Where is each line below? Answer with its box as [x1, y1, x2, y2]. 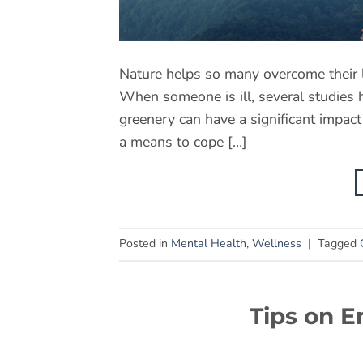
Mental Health [171, 236, 246, 252]
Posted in [119, 236, 171, 252]
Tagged [318, 236, 360, 252]
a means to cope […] [119, 131, 247, 152]
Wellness [252, 236, 301, 252]
